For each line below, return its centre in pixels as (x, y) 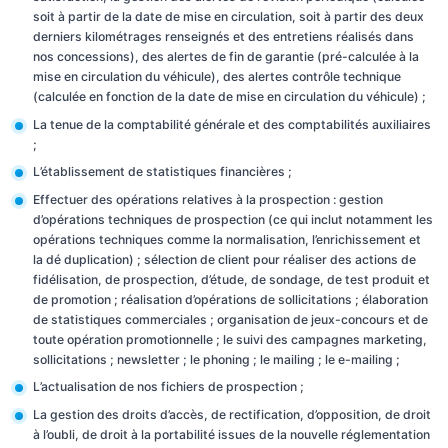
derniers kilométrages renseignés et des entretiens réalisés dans (223, 36)
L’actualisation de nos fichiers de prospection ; (168, 386)
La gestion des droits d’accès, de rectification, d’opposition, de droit (231, 414)
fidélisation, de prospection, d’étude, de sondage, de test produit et (231, 279)
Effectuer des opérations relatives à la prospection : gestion (207, 199)
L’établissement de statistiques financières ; (162, 171)
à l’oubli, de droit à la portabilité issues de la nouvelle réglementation (231, 434)
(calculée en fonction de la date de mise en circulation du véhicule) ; (229, 96)
